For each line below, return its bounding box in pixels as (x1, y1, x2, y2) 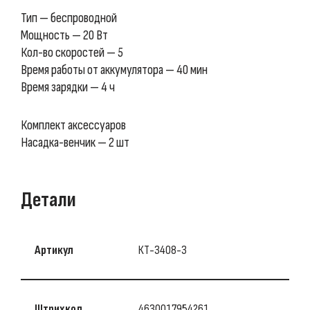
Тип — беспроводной (21, 10, 117, 26)
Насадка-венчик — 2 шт (21, 134, 129, 151)
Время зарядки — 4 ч (21, 79, 115, 95)
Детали (21, 188, 76, 212)
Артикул (35, 243, 73, 257)
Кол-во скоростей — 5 (21, 44, 123, 61)
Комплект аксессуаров (21, 117, 126, 134)
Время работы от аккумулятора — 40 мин (21, 62, 208, 78)
